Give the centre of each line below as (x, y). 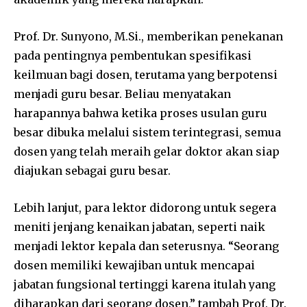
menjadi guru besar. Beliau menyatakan (122, 94)
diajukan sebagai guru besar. (92, 171)
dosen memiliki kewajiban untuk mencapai (134, 265)
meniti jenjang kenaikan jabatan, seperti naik (139, 227)
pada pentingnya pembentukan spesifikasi (133, 56)
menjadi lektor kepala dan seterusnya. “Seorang (146, 246)
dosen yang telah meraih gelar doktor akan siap (147, 151)
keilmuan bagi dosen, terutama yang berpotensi (146, 75)
